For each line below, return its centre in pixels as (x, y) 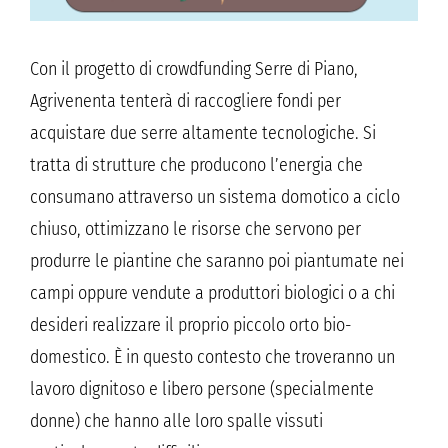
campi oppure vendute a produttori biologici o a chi (212, 293)
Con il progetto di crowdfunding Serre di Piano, (194, 69)
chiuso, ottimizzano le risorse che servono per (195, 229)
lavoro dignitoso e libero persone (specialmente (202, 389)
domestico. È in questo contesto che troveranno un (212, 357)
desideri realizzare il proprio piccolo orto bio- (191, 325)
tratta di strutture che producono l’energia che (196, 165)
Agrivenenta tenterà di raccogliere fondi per (185, 101)
